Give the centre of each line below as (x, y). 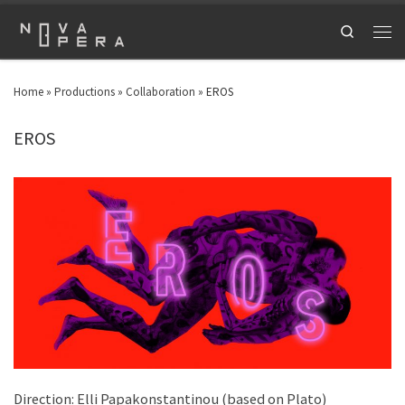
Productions (85, 92)
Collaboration (160, 92)
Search (372, 31)
